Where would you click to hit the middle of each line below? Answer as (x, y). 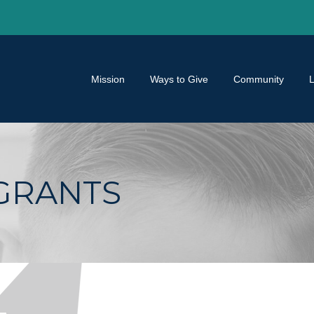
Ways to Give (179, 79)
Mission (108, 79)
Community (259, 79)
